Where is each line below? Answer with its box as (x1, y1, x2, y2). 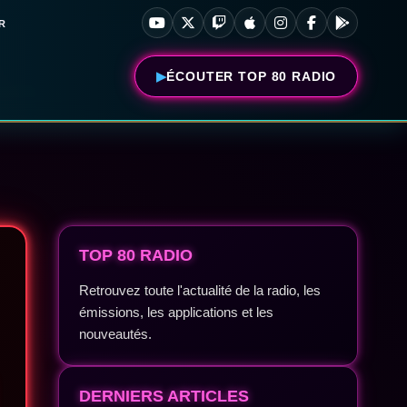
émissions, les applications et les (79, 304, 274, 320)
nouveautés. (79, 326, 153, 342)
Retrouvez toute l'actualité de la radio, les (79, 283, 322, 298)
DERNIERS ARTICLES (79, 387, 250, 405)
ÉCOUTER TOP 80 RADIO (166, 69, 337, 84)
